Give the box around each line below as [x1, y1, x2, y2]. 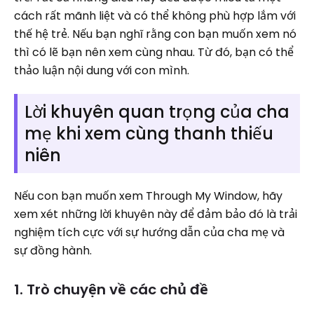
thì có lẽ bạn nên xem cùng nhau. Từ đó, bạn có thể [14, 44, 294, 60]
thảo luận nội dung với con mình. [14, 62, 189, 78]
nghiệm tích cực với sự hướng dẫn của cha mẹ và [14, 224, 285, 240]
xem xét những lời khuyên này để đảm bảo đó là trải [14, 206, 297, 222]
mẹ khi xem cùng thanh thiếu [25, 122, 273, 145]
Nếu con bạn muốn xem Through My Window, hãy [14, 188, 282, 204]
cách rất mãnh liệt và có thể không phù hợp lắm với [14, 8, 296, 24]
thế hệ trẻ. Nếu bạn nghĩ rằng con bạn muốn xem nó [14, 26, 296, 42]
